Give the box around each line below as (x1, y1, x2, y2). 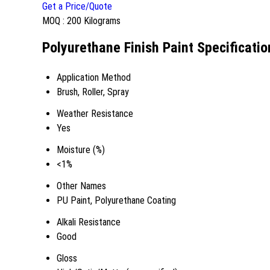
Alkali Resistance (57, 216, 121, 228)
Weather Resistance (57, 107, 133, 119)
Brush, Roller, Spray (57, 86, 129, 98)
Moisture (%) (57, 143, 105, 155)
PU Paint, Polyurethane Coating (57, 194, 176, 206)
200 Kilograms (67, 15, 121, 27)
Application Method (57, 71, 131, 83)
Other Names (57, 180, 106, 192)
